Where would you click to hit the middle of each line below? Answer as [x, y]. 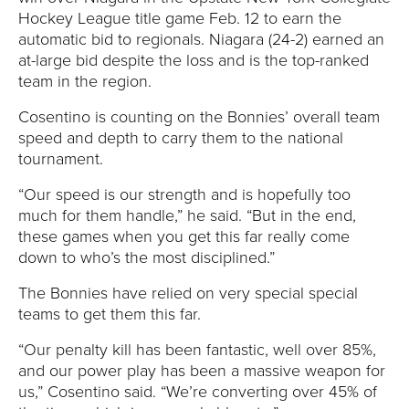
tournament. [61, 159]
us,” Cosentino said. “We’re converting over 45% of [198, 392]
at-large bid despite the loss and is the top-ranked [194, 60]
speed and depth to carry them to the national [181, 138]
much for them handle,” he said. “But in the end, [187, 215]
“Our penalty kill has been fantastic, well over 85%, [197, 350]
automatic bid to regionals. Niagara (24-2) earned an [201, 39]
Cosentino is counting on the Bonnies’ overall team [199, 117]
